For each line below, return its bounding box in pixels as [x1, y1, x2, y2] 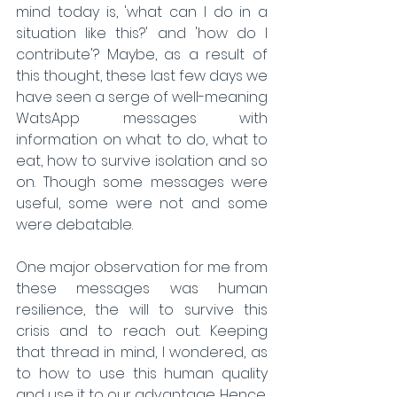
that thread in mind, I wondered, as [16, 341, 268, 362]
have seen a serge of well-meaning [16, 86, 268, 107]
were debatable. [16, 214, 136, 235]
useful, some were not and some [16, 192, 268, 214]
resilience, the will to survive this [16, 299, 268, 320]
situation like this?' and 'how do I [16, 22, 268, 43]
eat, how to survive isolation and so [16, 150, 268, 171]
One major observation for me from [16, 256, 268, 277]
